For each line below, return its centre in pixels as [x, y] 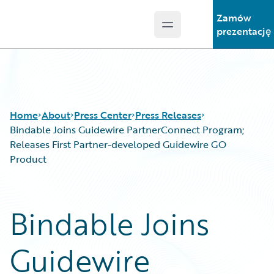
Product [28, 159]
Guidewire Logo [59, 31]
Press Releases [168, 115]
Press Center [103, 115]
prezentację [243, 31]
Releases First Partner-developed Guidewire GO [118, 144]
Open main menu [207, 31]
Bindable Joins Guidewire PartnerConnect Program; [127, 130]
